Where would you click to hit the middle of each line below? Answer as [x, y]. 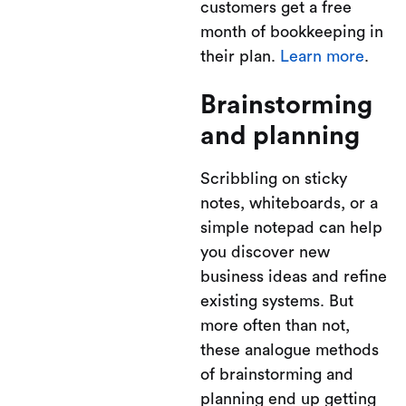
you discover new [265, 252]
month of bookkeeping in [292, 32]
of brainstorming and [277, 374]
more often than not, [275, 325]
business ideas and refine [294, 276]
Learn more [322, 56]
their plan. [240, 56]
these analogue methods [290, 350]
